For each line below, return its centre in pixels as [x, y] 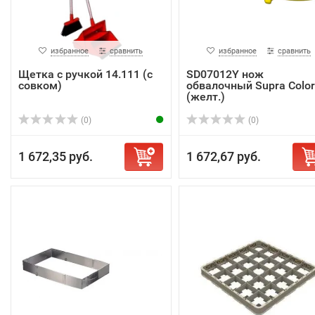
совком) [40, 85]
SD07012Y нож [225, 74]
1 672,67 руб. [223, 156]
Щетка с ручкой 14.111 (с [85, 74]
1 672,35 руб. [56, 156]
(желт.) [205, 96]
